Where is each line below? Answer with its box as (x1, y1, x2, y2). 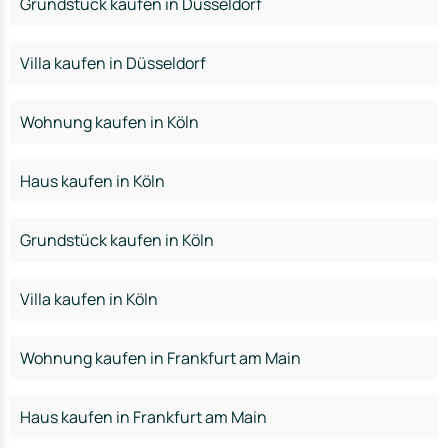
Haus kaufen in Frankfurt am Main (20, 406, 267, 428)
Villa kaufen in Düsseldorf (20, 52, 206, 74)
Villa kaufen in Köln (20, 288, 158, 310)
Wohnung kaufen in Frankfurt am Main (20, 347, 301, 369)
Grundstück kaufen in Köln (20, 229, 214, 251)
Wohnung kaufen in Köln (20, 111, 199, 133)
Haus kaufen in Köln (20, 170, 165, 192)
